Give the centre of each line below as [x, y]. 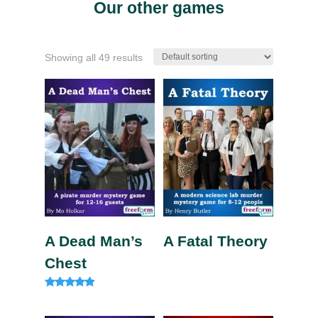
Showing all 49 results [93, 58]
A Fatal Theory [216, 241]
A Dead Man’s [93, 241]
